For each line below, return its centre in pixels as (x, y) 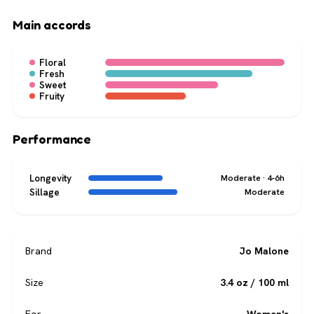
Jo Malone (264, 251)
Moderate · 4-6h (253, 178)
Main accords (52, 25)
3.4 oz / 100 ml (254, 283)
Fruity (52, 96)
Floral (53, 63)
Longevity (50, 178)
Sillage (45, 192)
